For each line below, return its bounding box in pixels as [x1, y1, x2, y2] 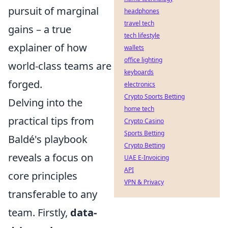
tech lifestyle [124, 31, 160, 40]
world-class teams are [8, 59, 111, 73]
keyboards [124, 68, 154, 76]
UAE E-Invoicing [124, 153, 169, 162]
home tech [124, 104, 154, 113]
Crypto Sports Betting [124, 92, 185, 101]
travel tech [124, 19, 154, 27]
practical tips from [8, 114, 94, 128]
